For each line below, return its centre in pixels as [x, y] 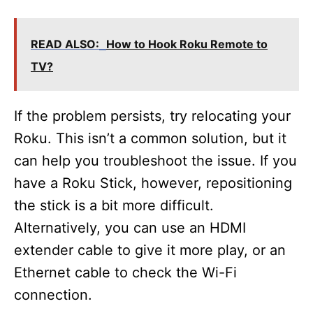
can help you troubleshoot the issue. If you [155, 161]
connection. [53, 295]
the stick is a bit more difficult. [114, 205]
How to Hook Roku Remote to [187, 44]
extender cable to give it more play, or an [150, 250]
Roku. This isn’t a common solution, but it [150, 138]
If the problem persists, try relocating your [152, 116]
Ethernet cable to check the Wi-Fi [125, 272]
